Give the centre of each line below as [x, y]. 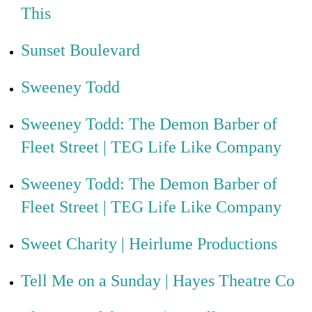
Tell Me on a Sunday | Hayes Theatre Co [158, 281]
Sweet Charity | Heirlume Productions [149, 244]
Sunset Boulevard [80, 50]
